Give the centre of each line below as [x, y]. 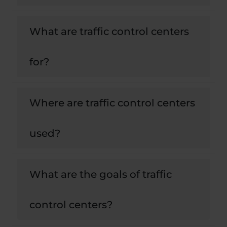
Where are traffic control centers [112, 103]
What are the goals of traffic [101, 175]
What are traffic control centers [109, 32]
